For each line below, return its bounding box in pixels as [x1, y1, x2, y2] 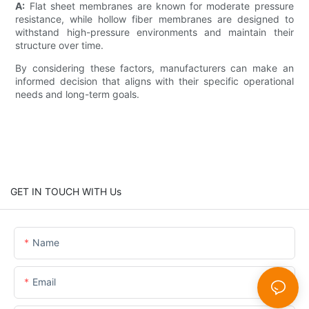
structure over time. [15, 39, 104, 51]
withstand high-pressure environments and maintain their [15, 26, 294, 38]
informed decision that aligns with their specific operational [15, 74, 294, 87]
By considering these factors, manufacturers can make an [15, 61, 294, 74]
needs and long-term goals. [15, 88, 140, 100]
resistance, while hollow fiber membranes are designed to [15, 12, 294, 25]
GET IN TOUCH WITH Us [10, 185, 121, 197]
